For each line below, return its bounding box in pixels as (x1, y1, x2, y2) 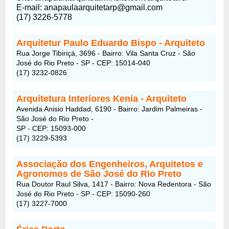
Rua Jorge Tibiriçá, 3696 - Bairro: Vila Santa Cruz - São (16, 49, 196, 57)
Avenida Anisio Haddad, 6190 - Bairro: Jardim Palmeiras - (16, 104, 203, 113)
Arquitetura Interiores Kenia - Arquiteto (16, 93, 187, 104)
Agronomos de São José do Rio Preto (16, 168, 182, 179)
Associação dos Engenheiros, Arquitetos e (16, 158, 203, 169)
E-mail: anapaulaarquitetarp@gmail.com (16, 3, 163, 12)
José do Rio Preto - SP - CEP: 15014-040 (16, 58, 151, 67)
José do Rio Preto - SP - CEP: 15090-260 (16, 189, 151, 198)
